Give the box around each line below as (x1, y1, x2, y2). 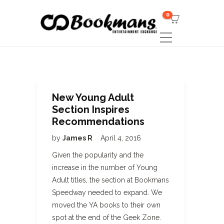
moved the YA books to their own (52, 201, 160, 209)
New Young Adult (52, 91, 134, 103)
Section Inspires (52, 103, 129, 115)
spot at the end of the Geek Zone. (52, 213, 161, 221)
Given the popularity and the (52, 151, 143, 159)
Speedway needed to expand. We (52, 188, 162, 196)
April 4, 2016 (100, 134, 141, 142)
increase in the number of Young (52, 163, 157, 171)
